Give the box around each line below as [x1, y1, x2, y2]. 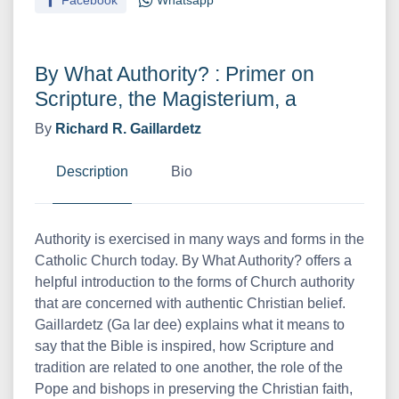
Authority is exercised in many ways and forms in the [35, 232, 364, 247]
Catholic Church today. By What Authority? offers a [35, 253, 352, 268]
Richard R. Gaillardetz [55, 121, 201, 136]
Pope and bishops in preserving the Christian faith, [35, 381, 353, 396]
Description [56, 164, 128, 179]
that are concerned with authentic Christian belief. [35, 296, 346, 311]
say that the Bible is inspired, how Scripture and [35, 338, 334, 354]
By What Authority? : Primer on [35, 62, 314, 85]
